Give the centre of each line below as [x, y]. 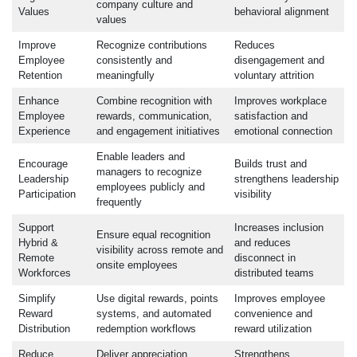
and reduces [262, 243]
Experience [44, 131]
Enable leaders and [140, 157]
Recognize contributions [151, 45]
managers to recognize [149, 172]
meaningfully [125, 76]
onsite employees [137, 265]
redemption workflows [146, 329]
